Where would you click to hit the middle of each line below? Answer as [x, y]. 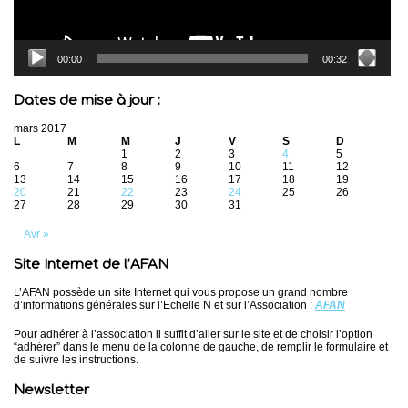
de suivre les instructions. [76, 359]
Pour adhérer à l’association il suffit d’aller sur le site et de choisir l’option [193, 334]
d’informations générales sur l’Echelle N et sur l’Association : [164, 305]
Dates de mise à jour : [87, 100]
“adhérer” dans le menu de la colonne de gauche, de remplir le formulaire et [201, 347]
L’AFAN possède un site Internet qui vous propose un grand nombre [181, 292]
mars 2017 [40, 128]
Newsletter [51, 390]
